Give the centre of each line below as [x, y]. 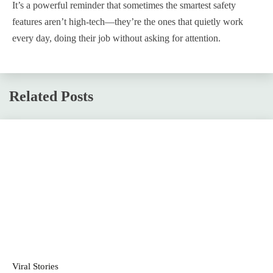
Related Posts [51, 96]
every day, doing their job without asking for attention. [116, 38]
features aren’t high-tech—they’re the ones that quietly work [128, 22]
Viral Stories [35, 266]
